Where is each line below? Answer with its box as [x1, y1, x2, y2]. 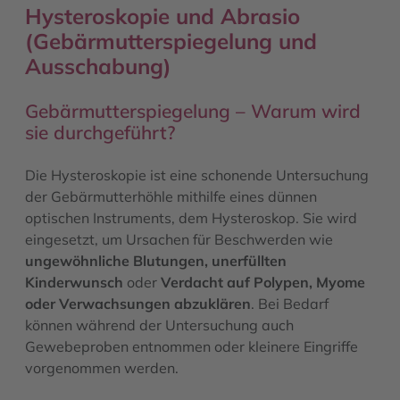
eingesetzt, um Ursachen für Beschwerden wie [25, 229, 333, 248]
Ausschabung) [25, 52, 171, 79]
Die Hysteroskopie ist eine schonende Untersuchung [25, 165, 369, 184]
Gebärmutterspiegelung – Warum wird [25, 98, 361, 122]
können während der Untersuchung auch [25, 315, 294, 334]
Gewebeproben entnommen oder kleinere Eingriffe [25, 337, 358, 355]
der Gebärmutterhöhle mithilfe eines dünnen [25, 187, 317, 205]
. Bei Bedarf [251, 294, 329, 312]
